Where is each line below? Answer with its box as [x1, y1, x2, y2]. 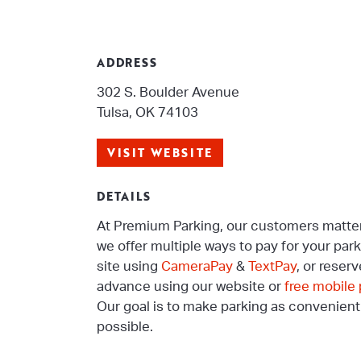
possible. [97, 320, 153, 334]
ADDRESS [97, 54, 157, 71]
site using [97, 259, 161, 273]
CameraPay [161, 259, 233, 273]
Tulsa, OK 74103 [97, 106, 198, 119]
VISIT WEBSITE [107, 144, 213, 161]
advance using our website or [97, 280, 284, 293]
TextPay [248, 259, 297, 273]
